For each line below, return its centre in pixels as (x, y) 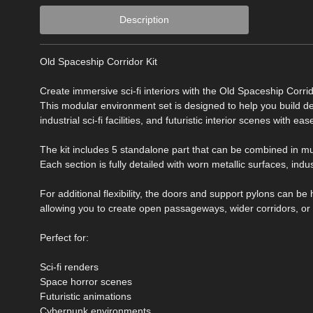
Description (144, 20)
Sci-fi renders (69, 267)
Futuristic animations (86, 297)
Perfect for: (64, 238)
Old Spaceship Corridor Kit (99, 62)
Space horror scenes (86, 282)
